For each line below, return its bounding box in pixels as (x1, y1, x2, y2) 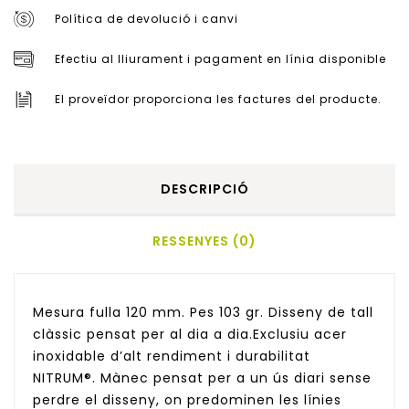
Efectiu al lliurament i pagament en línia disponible (55, 51, 386, 68)
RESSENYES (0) (152, 232, 257, 251)
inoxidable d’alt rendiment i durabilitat (33, 347, 310, 366)
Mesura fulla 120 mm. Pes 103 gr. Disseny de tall (33, 303, 373, 322)
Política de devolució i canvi (55, 11, 238, 27)
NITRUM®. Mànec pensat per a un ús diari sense (33, 369, 372, 388)
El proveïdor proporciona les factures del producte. (55, 91, 382, 108)
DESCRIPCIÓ (160, 180, 249, 199)
